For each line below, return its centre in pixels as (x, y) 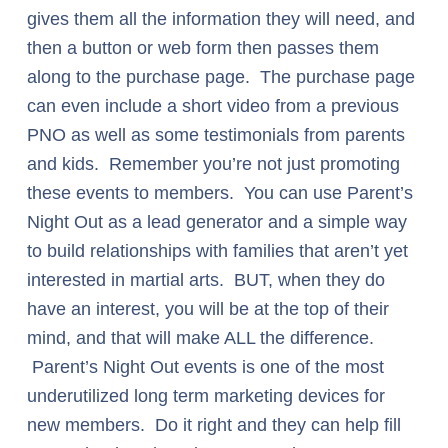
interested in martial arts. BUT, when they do (206, 280)
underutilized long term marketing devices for (206, 396)
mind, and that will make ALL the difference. (200, 338)
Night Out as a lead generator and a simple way (217, 222)
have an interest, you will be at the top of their (208, 309)
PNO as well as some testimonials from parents (216, 135)
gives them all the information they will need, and (221, 19)
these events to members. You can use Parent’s (220, 193)
